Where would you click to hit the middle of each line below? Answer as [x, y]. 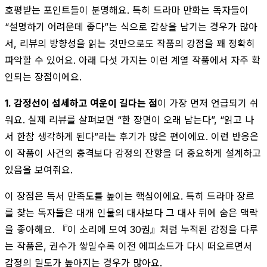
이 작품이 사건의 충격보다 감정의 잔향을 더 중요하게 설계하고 [133, 153]
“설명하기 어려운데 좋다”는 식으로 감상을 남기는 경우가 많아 [131, 27]
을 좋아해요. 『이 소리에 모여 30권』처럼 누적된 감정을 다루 [131, 229]
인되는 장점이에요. [43, 77]
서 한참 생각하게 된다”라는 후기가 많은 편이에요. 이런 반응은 [132, 136]
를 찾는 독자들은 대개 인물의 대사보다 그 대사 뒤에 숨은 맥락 [131, 212]
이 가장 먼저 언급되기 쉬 [208, 103]
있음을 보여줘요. [39, 170]
